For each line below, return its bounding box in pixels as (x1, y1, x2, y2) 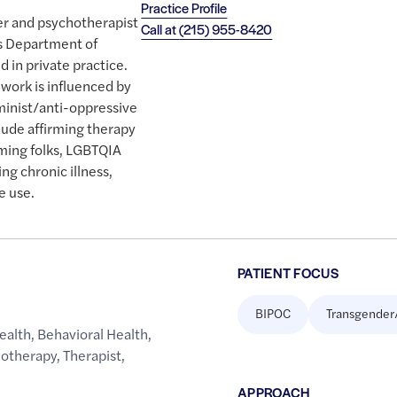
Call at (141, 19, 180, 39)
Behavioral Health (37, 323, 149, 345)
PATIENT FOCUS (237, 263, 339, 283)
